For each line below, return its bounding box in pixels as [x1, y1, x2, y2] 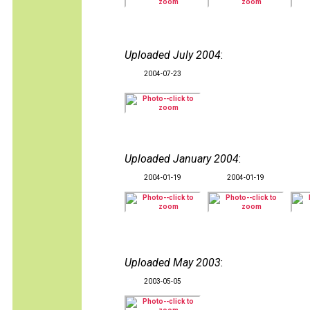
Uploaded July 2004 [125, 48, 221, 62]
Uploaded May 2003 [125, 256, 221, 269]
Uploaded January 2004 [125, 152, 239, 165]
